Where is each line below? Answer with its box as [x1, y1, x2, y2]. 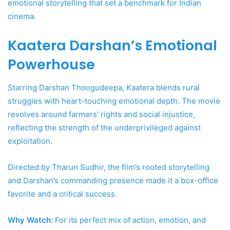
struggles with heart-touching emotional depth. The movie [8, 95, 220, 106]
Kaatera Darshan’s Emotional [8, 36, 217, 55]
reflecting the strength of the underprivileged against [8, 122, 201, 132]
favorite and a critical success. [8, 188, 117, 199]
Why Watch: [8, 215, 53, 225]
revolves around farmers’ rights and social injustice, [8, 109, 195, 119]
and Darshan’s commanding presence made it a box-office [8, 175, 218, 185]
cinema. [8, 11, 36, 22]
